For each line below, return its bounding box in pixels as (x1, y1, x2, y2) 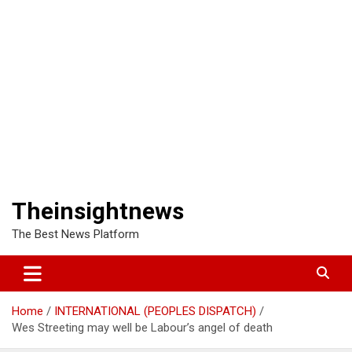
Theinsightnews (12, 196, 184, 225)
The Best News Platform (12, 226, 139, 241)
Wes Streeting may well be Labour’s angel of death (12, 320, 273, 335)
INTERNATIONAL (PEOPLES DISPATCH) (54, 303, 256, 318)
